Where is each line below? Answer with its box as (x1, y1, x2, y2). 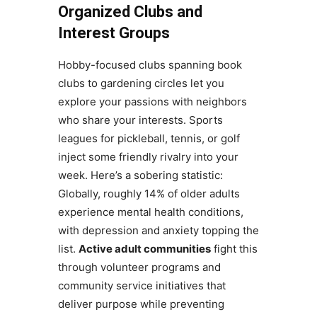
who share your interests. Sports (57, 113, 223, 127)
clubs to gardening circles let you (57, 76, 224, 91)
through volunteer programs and (57, 260, 221, 275)
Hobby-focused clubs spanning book (57, 58, 242, 72)
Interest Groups (57, 24, 170, 42)
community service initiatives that (57, 279, 226, 293)
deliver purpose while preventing (57, 297, 224, 311)
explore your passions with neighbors (57, 95, 247, 109)
